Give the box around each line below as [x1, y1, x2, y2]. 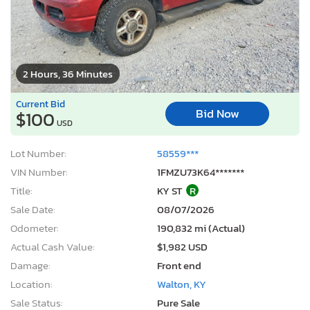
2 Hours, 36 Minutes [23, 65, 113, 82]
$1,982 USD [157, 238, 208, 255]
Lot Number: [10, 145, 66, 161]
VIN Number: [10, 163, 68, 180]
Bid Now [195, 105, 239, 123]
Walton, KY [157, 275, 206, 292]
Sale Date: [10, 201, 55, 217]
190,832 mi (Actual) [157, 219, 245, 236]
